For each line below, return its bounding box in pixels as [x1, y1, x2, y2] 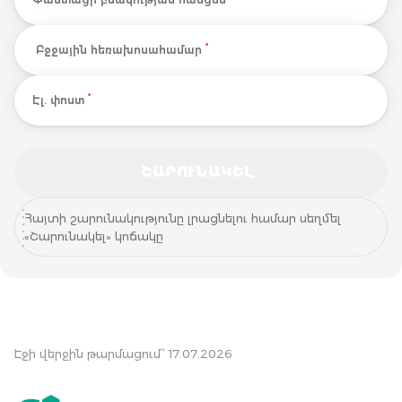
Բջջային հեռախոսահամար [36, 42, 205, 57]
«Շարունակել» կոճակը [24, 228, 163, 243]
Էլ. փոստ [32, 92, 88, 107]
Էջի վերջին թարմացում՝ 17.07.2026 [14, 345, 232, 361]
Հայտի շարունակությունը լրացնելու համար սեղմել [24, 210, 341, 225]
